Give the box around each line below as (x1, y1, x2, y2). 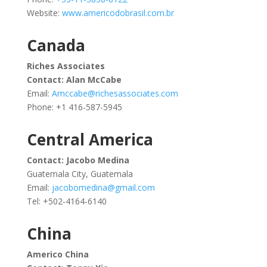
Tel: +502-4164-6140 (26, 195, 107, 207)
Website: (26, 7, 62, 18)
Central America (26, 129, 153, 150)
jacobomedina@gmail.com (51, 182, 155, 193)
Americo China (26, 249, 89, 260)
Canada (26, 35, 85, 56)
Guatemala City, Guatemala (26, 168, 133, 179)
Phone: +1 (26, 101, 69, 113)
